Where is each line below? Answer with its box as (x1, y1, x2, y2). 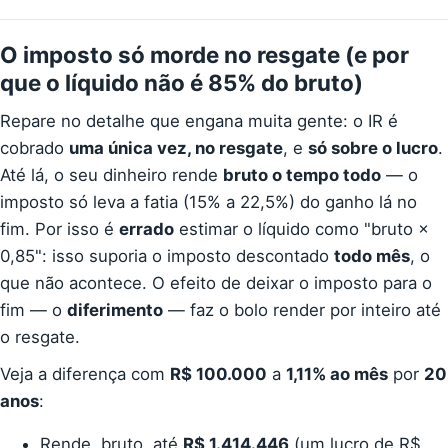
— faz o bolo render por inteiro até (163, 299, 441, 320)
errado (119, 218, 174, 239)
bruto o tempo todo (223, 164, 381, 185)
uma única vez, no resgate (69, 137, 283, 158)
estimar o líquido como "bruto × (174, 218, 429, 239)
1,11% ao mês (286, 363, 388, 384)
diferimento (67, 299, 163, 320)
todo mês (334, 245, 410, 266)
